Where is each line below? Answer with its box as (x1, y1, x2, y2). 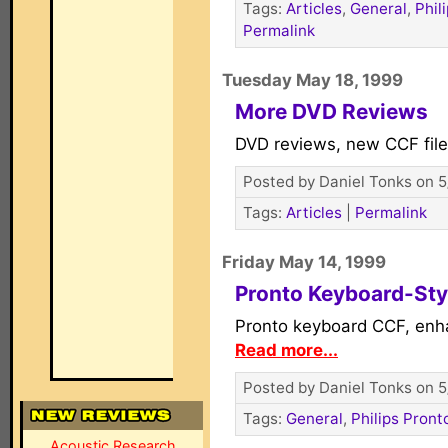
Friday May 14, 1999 (222, 252, 386, 272)
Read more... (235, 340, 338, 360)
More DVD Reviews (235, 99, 428, 124)
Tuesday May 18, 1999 (222, 70, 403, 90)
